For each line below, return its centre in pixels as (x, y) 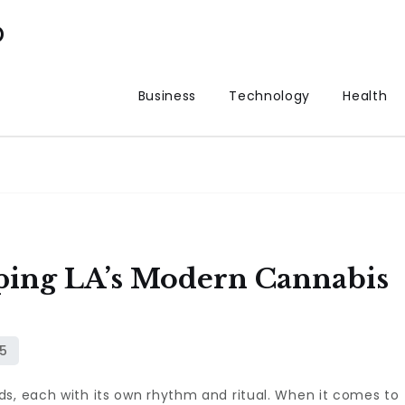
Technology (270, 96)
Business (167, 96)
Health (365, 96)
